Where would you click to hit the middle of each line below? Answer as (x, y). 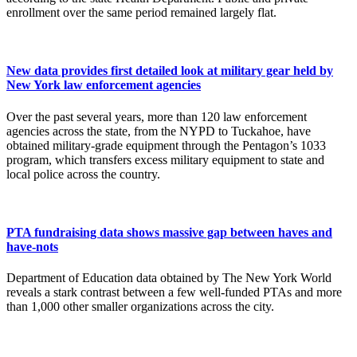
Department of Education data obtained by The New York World (169, 278)
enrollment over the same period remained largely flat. (141, 13)
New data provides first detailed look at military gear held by (170, 71)
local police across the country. (83, 174)
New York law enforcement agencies (104, 85)
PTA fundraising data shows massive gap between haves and (169, 232)
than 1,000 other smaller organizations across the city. (140, 307)
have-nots (32, 246)
